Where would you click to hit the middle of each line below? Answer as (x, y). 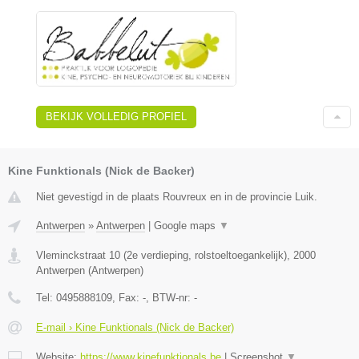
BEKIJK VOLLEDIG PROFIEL (116, 117)
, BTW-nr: (170, 298)
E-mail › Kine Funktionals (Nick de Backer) (135, 328)
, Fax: (127, 298)
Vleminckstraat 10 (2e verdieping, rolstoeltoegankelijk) (161, 256)
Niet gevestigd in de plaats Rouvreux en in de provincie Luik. (177, 197)
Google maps (186, 226)
